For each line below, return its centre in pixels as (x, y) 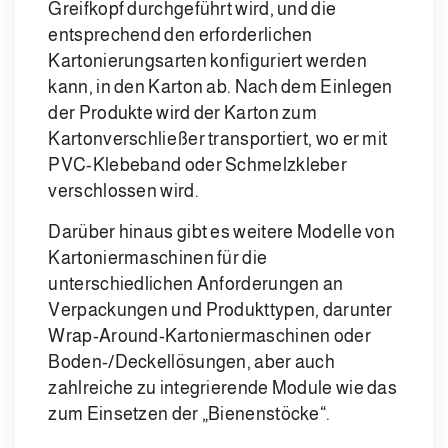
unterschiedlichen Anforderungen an (196, 284)
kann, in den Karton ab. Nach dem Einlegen (220, 87)
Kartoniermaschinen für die (158, 258)
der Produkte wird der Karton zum (183, 113)
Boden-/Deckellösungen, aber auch (192, 362)
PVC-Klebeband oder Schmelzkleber (198, 165)
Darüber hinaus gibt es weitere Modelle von (222, 232)
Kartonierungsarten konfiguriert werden (207, 61)
